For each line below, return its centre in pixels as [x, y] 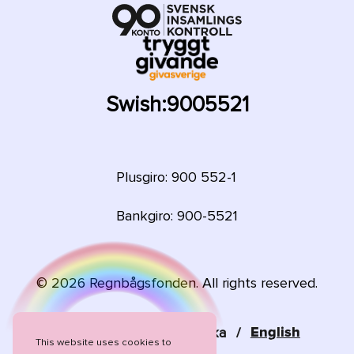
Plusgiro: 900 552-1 [176, 177]
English [275, 332]
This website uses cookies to [103, 342]
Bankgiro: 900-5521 [177, 216]
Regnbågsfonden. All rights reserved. [201, 282]
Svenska [200, 332]
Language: [124, 332]
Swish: [136, 105]
